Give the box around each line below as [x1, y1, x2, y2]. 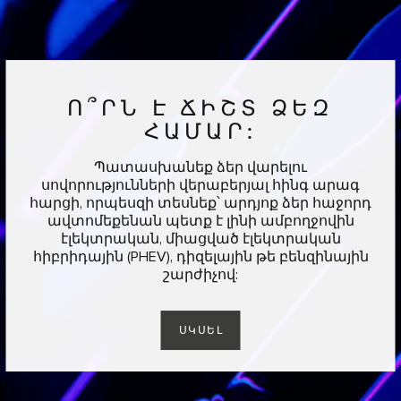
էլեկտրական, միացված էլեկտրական [60, 230, 341, 248]
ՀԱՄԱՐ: [143, 118, 258, 145]
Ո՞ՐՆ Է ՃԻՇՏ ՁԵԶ [66, 95, 335, 122]
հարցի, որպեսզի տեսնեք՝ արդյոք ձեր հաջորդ [30, 194, 371, 212]
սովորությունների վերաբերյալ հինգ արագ [41, 176, 360, 194]
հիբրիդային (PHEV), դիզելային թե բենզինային [32, 248, 369, 266]
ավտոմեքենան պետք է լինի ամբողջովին [47, 212, 354, 230]
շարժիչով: [163, 266, 238, 284]
